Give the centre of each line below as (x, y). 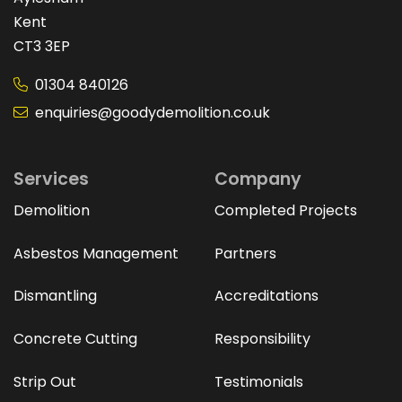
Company (258, 179)
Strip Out (45, 382)
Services (51, 179)
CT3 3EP (42, 46)
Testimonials (259, 382)
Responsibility (262, 339)
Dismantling (55, 296)
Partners (245, 253)
